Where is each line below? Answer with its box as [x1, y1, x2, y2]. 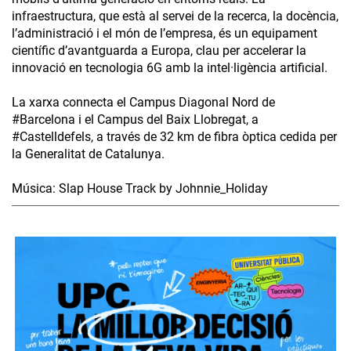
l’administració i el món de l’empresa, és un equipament [12, 25, 317, 41]
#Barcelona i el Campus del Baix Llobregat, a [12, 111, 259, 127]
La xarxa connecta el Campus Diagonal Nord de [12, 94, 275, 110]
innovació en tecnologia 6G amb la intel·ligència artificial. [12, 60, 327, 75]
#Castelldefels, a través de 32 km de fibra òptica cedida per [12, 128, 337, 144]
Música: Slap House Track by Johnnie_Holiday [12, 180, 268, 196]
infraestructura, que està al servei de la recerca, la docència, [12, 8, 338, 24]
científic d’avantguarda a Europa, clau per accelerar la [12, 42, 306, 58]
